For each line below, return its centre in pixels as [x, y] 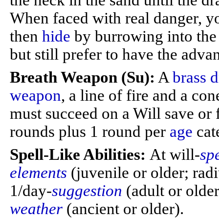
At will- [175, 154]
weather [36, 209]
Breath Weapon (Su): [82, 77]
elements [38, 173]
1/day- [31, 191]
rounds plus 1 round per [90, 131]
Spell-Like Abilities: [80, 154]
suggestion [87, 191]
